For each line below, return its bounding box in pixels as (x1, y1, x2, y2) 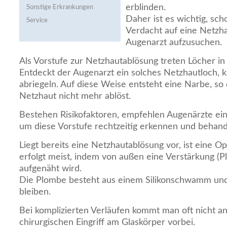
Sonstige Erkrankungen (26, 4, 93, 11)
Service (26, 17, 48, 24)
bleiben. (19, 187, 51, 196)
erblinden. (126, 3, 166, 12)
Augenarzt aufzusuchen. (126, 38, 222, 47)
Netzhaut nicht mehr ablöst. (19, 92, 131, 100)
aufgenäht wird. (19, 164, 82, 173)
